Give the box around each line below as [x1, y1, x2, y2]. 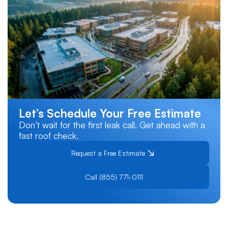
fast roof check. [19, 130, 79, 141]
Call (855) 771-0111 [85, 172, 143, 181]
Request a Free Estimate [71, 148, 146, 157]
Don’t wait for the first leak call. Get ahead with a [19, 119, 206, 130]
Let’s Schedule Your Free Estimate [19, 105, 202, 120]
